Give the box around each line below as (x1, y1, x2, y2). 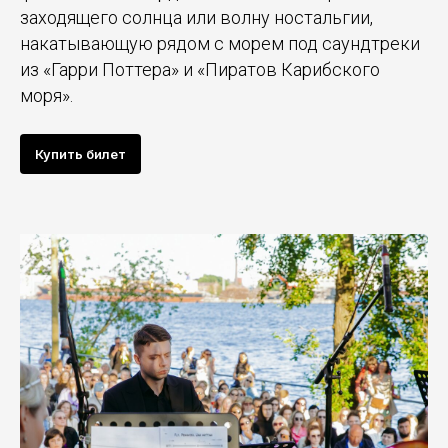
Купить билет (35, 145, 126, 162)
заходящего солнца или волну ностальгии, (20, 6, 373, 28)
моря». (20, 84, 73, 106)
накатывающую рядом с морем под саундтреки (20, 32, 420, 54)
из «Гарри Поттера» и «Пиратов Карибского (20, 58, 380, 80)
